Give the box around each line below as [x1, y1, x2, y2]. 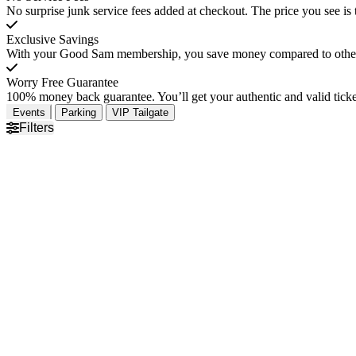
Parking [61, 106, 96, 118]
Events [13, 106, 45, 118]
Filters [19, 120, 54, 134]
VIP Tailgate [112, 106, 168, 118]
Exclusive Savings [6, 32, 99, 46]
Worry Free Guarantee [6, 75, 118, 89]
